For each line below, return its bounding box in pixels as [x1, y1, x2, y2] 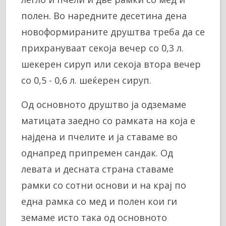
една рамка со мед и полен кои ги [21, 195, 177, 207]
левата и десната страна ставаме [21, 162, 174, 175]
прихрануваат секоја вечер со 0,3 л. [21, 41, 184, 54]
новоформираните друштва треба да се [21, 25, 205, 38]
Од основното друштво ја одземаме [21, 98, 186, 110]
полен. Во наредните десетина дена [21, 9, 187, 22]
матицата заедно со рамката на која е [21, 114, 195, 127]
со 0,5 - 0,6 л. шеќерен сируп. [21, 74, 151, 86]
